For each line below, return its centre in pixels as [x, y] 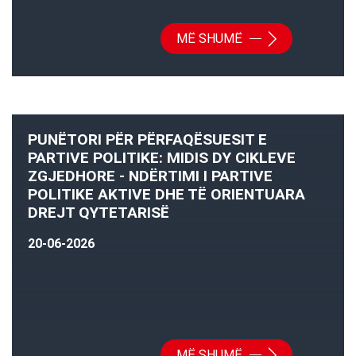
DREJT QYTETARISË [99, 213]
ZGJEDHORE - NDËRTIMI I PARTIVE [150, 176]
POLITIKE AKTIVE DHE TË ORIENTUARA [166, 195]
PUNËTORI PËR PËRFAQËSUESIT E [147, 140]
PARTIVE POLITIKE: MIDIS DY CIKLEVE [162, 158]
